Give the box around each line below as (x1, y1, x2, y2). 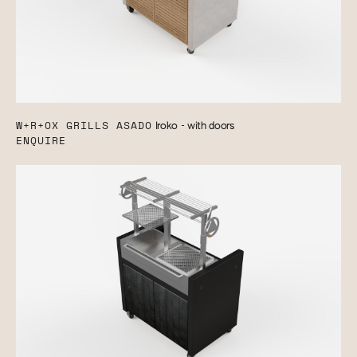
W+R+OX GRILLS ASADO (16, 120, 152, 131)
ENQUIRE (16, 135, 66, 147)
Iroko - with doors (152, 121, 235, 131)
